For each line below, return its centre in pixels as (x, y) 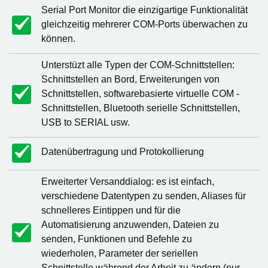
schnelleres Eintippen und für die (111, 210)
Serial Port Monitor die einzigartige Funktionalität (144, 10)
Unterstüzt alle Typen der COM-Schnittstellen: (138, 65)
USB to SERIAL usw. (86, 122)
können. (58, 39)
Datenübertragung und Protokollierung (123, 152)
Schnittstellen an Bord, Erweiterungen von (130, 79)
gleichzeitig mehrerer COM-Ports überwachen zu (144, 24)
